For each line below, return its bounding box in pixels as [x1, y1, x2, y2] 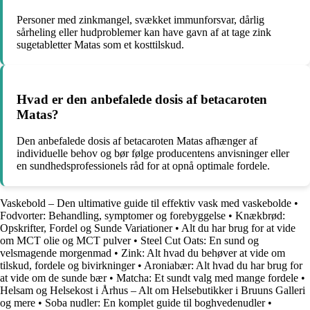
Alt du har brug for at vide [181, 222, 295, 235]
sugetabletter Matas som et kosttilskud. [17, 38, 184, 51]
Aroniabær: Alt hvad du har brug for [144, 259, 302, 272]
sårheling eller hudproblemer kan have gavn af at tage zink [17, 26, 271, 38]
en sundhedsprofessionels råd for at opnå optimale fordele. [17, 160, 270, 172]
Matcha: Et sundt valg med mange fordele [116, 272, 298, 284]
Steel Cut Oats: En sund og [140, 235, 259, 247]
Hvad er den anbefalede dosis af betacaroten [17, 91, 267, 107]
